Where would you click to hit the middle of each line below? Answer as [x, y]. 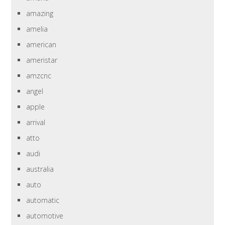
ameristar [42, 60]
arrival [36, 123]
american [41, 45]
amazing [40, 14]
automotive [45, 216]
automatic [43, 200]
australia [40, 169]
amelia [37, 29]
